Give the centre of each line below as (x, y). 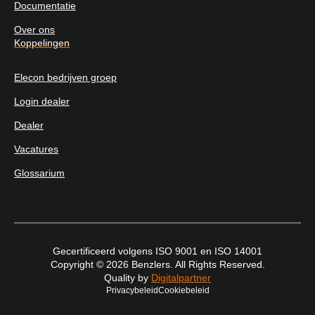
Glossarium (39, 173)
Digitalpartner (181, 278)
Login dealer (42, 102)
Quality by (128, 278)
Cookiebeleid (184, 291)
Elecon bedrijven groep (65, 78)
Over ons (34, 30)
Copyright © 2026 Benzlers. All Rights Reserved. (157, 265)
